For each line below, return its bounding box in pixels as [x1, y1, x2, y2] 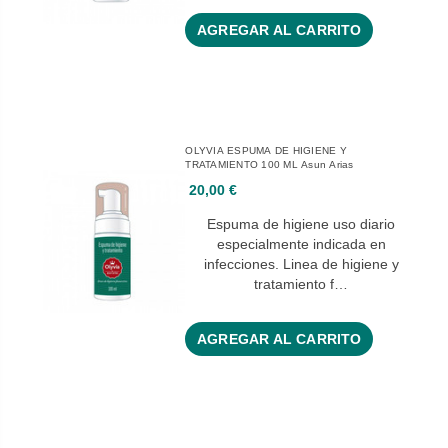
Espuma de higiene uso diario [207, 216, 396, 233]
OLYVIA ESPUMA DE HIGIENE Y [185, 145, 347, 157]
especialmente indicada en [216, 236, 386, 253]
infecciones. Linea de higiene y [203, 256, 399, 273]
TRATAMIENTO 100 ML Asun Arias [185, 159, 354, 171]
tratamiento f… [254, 276, 349, 293]
